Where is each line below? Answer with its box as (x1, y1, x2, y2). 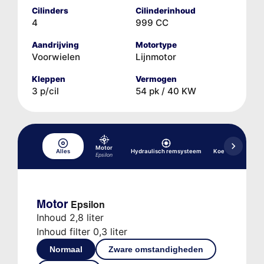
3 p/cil (31, 85, 59, 97)
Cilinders (31, 5, 68, 15)
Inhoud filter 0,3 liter (36, 225, 127, 237)
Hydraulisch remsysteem (130, 148, 202, 155)
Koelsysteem (213, 148, 250, 155)
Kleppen (31, 74, 65, 84)
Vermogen (136, 74, 177, 84)
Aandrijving (31, 39, 79, 49)
